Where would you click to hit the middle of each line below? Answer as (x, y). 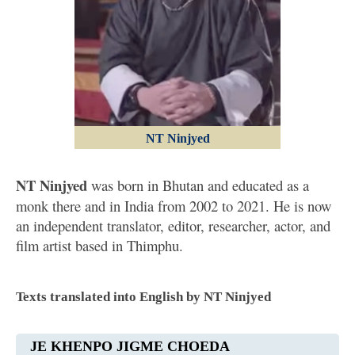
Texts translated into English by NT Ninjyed (143, 297)
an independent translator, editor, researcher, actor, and (173, 225)
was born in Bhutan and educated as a (198, 185)
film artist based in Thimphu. (99, 245)
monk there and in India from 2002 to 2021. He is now (174, 205)
